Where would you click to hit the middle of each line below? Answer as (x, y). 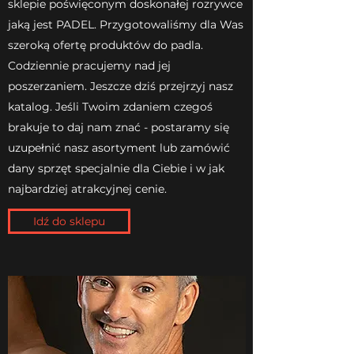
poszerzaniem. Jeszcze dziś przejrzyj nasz (121, 86)
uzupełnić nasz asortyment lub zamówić (119, 147)
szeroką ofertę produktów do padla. (105, 45)
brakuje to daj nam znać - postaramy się (119, 127)
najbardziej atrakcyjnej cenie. (87, 188)
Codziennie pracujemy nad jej (89, 65)
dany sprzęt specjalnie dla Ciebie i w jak (116, 168)
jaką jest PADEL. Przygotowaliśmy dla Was (126, 24)
